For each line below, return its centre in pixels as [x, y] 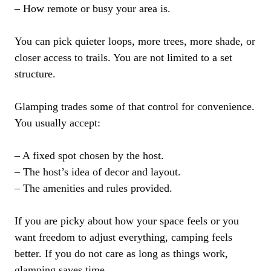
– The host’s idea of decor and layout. [98, 172]
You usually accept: [57, 123]
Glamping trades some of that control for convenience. [135, 107]
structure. [35, 74]
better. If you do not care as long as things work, [121, 254]
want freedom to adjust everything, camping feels [123, 237]
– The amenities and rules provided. [93, 188]
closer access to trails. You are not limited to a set [123, 58]
